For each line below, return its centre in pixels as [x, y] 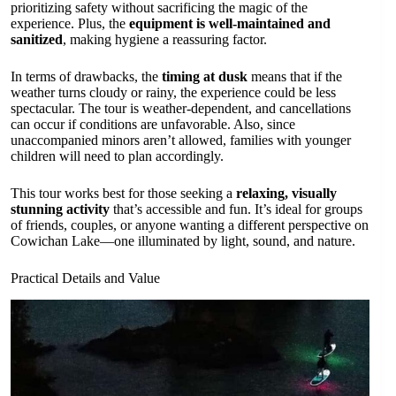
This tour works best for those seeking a [123, 194]
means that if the [295, 77]
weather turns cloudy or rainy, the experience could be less [173, 93]
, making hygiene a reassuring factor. [165, 40]
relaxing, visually [286, 194]
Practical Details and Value [85, 278]
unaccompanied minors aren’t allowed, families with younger [181, 141]
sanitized [37, 40]
